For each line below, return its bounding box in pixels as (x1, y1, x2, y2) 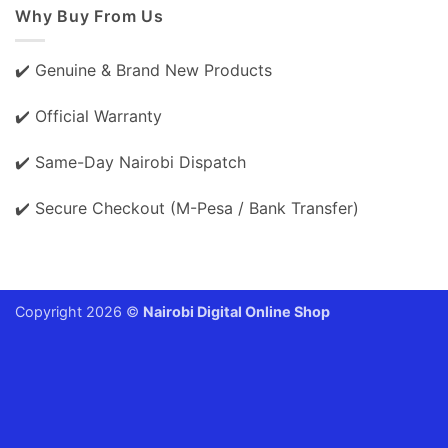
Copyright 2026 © (15, 303, 143, 321)
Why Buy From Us (15, 5, 164, 26)
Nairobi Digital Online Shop (143, 303, 330, 321)
